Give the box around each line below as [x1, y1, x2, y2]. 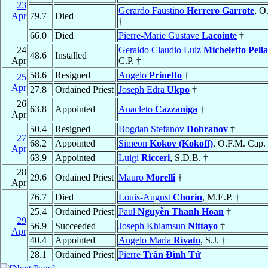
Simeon [118, 138, 150, 149]
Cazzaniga [155, 104, 197, 115]
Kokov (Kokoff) [150, 138, 213, 149]
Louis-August [118, 192, 173, 203]
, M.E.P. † [202, 192, 240, 203]
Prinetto [149, 70, 182, 81]
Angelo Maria [118, 235, 173, 246]
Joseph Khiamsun [118, 221, 188, 232]
